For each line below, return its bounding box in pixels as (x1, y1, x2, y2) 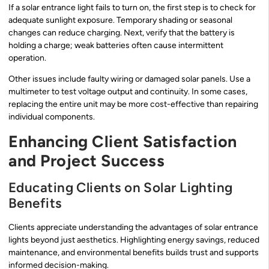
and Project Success (8, 150, 165, 171)
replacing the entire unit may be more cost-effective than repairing (8, 99, 258, 110)
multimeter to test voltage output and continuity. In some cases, (8, 86, 247, 97)
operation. (8, 52, 46, 63)
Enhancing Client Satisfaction (8, 131, 237, 151)
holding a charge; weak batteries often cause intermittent (8, 40, 223, 50)
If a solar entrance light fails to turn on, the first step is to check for (8, 2, 256, 13)
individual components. (8, 112, 95, 122)
